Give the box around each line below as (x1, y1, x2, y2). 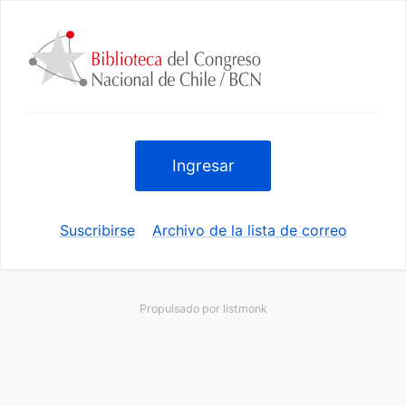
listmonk (222, 302, 267, 315)
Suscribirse (59, 221, 135, 239)
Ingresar (171, 156, 235, 175)
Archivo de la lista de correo (151, 221, 347, 239)
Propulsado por (139, 302, 223, 315)
